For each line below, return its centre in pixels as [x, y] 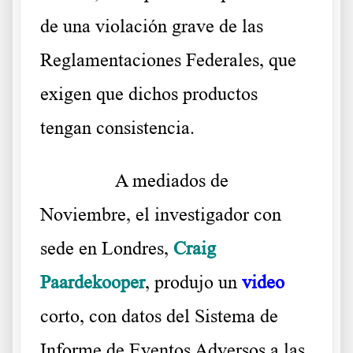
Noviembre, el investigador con [161, 215]
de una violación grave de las [152, 26]
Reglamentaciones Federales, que [168, 60]
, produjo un [193, 282]
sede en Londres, [107, 249]
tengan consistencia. [117, 128]
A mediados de [172, 181]
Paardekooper [93, 282]
